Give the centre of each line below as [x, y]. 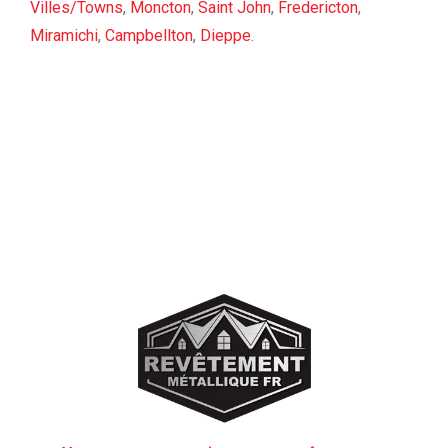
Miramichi [64, 36]
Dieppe [225, 36]
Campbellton [149, 36]
